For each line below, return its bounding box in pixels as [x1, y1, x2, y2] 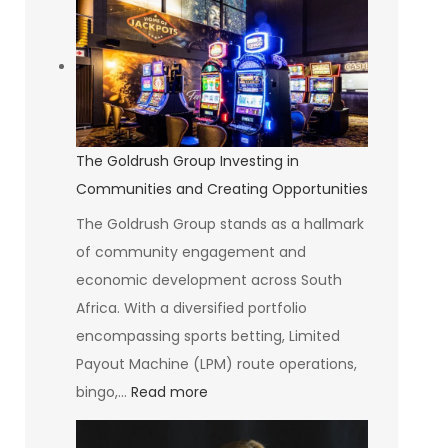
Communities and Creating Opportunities [75, 179, 368, 200]
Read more [130, 382, 208, 403]
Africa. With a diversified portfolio [75, 298, 307, 319]
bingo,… [75, 382, 131, 403]
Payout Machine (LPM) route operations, [75, 354, 357, 375]
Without [340, 89, 397, 110]
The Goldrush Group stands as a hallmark [75, 214, 364, 235]
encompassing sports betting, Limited [75, 326, 340, 347]
